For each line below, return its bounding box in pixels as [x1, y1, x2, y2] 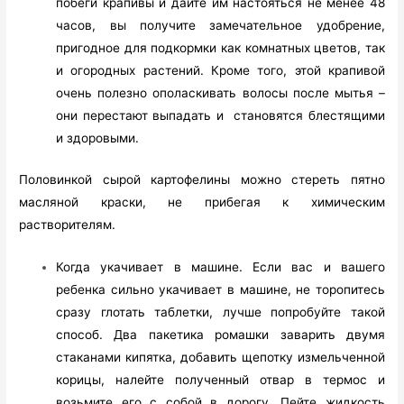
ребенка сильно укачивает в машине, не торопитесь [56, 281, 385, 297]
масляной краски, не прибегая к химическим [19, 194, 385, 209]
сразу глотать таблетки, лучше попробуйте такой [56, 304, 385, 319]
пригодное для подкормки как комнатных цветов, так [56, 41, 385, 56]
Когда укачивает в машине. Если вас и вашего [56, 259, 385, 274]
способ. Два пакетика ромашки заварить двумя [56, 326, 385, 342]
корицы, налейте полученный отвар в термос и [56, 372, 385, 387]
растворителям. [19, 216, 116, 232]
